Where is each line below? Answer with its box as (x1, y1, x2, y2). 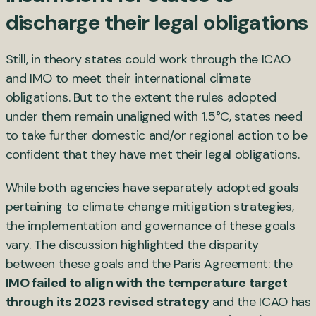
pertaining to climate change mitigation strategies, (5, 197, 294, 215)
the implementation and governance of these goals (5, 217, 296, 234)
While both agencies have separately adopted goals (5, 178, 299, 196)
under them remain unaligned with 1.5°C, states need (5, 107, 303, 125)
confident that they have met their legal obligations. (5, 145, 303, 163)
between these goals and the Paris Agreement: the (5, 255, 293, 272)
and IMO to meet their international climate (5, 69, 252, 87)
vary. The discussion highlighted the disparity (5, 236, 259, 253)
